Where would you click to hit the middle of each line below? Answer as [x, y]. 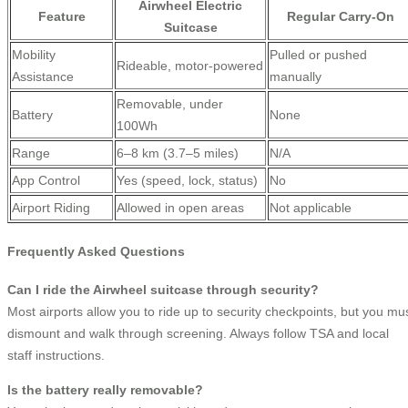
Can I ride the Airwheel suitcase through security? [163, 290]
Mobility [34, 55]
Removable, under [170, 104]
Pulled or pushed [318, 55]
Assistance [43, 77]
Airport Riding [51, 208]
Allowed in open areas [180, 208]
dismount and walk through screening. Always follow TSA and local [198, 334]
